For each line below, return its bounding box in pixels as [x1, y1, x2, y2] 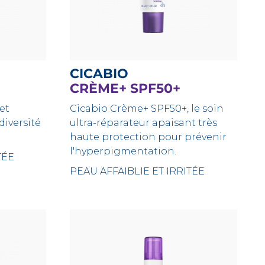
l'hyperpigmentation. [70, 146, 177, 157]
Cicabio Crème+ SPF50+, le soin [70, 103, 224, 114]
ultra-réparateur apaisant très [70, 117, 218, 128]
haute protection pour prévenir [70, 131, 227, 143]
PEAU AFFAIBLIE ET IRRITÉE [70, 166, 205, 177]
